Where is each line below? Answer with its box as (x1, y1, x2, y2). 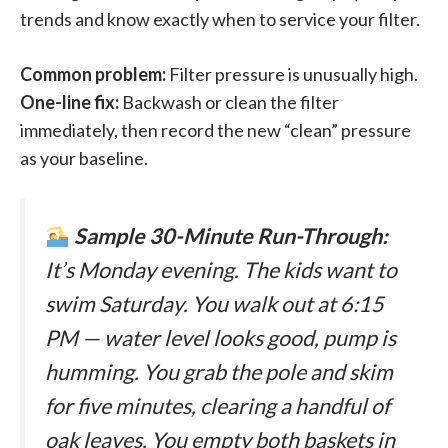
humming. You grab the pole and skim (45, 359, 393, 386)
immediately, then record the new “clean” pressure (20, 119, 411, 142)
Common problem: (20, 63, 166, 86)
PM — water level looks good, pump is (45, 325, 396, 352)
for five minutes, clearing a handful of (45, 393, 390, 420)
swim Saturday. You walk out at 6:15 (45, 291, 384, 318)
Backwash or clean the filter (119, 91, 339, 114)
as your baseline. (20, 147, 148, 170)
